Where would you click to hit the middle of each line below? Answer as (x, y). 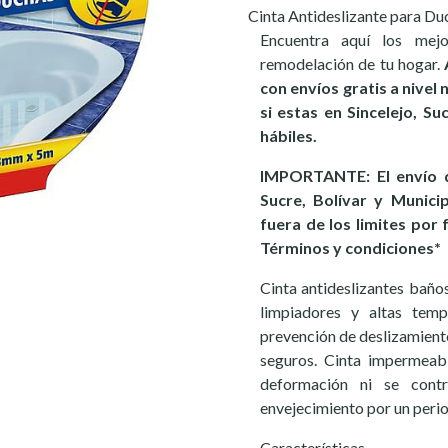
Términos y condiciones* (350, 247)
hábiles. (288, 135)
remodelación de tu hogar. (352, 63)
